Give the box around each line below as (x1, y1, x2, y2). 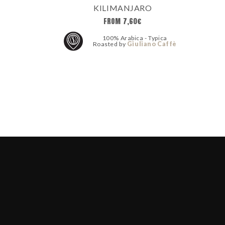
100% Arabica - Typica (102, 34, 167, 42)
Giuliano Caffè (127, 40, 177, 48)
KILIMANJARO (93, 3, 152, 13)
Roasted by (92, 40, 127, 48)
